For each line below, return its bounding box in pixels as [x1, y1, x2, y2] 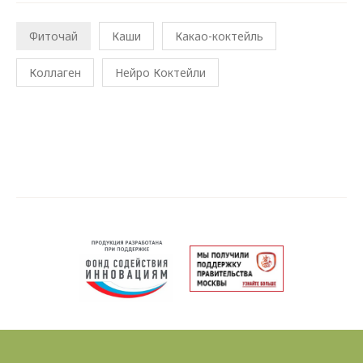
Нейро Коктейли [115, 65, 206, 80]
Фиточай [29, 28, 78, 44]
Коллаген [29, 65, 81, 80]
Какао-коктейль [175, 28, 263, 44]
